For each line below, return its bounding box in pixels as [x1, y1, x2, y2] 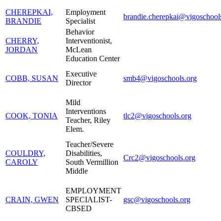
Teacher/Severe [66, 140, 113, 148]
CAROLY [5, 157, 38, 166]
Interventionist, [66, 36, 112, 45]
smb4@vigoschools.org [123, 74, 197, 82]
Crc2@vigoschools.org [123, 153, 195, 162]
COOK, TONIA [5, 111, 58, 120]
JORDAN [5, 45, 37, 54]
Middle [66, 166, 88, 175]
